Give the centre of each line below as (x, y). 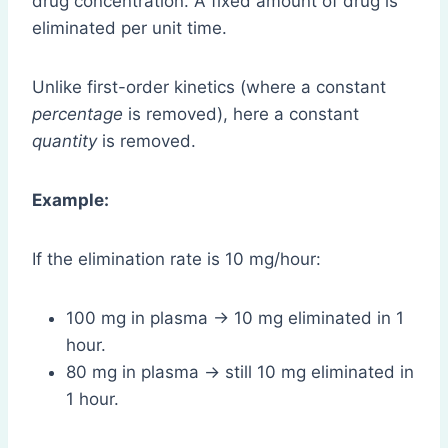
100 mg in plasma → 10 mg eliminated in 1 (235, 317)
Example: (70, 199)
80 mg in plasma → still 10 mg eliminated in (240, 371)
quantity (64, 140)
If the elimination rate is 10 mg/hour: (176, 258)
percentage (77, 113)
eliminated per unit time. (129, 27)
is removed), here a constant (241, 113)
